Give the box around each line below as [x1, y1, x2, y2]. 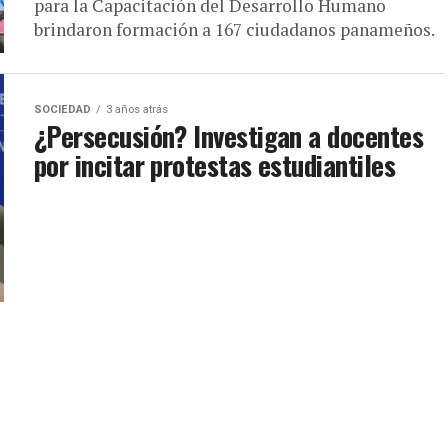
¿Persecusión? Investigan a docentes [34, 115, 423, 156]
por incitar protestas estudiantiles [34, 144, 395, 185]
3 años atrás [106, 102, 168, 116]
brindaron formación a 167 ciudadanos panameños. [34, 17, 435, 41]
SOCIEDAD [34, 102, 91, 116]
